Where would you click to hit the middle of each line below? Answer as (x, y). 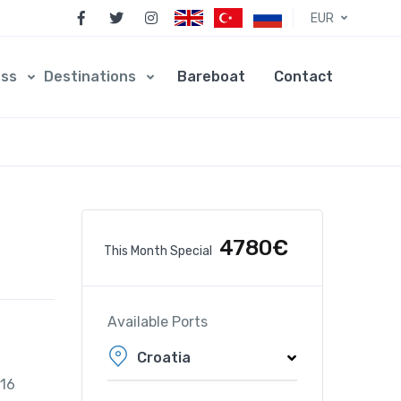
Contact (303, 76)
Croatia (164, 357)
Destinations (92, 76)
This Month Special (158, 251)
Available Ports (158, 321)
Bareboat (211, 76)
